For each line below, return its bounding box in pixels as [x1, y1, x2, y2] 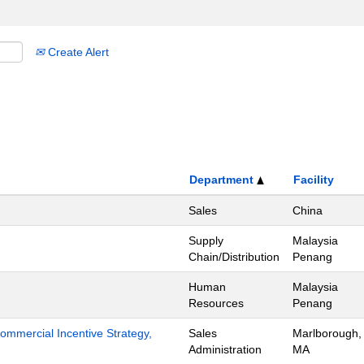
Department [189, 173, 257, 186]
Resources [188, 297, 244, 310]
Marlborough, [292, 327, 362, 340]
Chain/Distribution [188, 250, 279, 263]
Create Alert [45, 45, 109, 58]
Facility [293, 173, 334, 186]
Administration [188, 343, 262, 356]
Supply [188, 234, 223, 247]
